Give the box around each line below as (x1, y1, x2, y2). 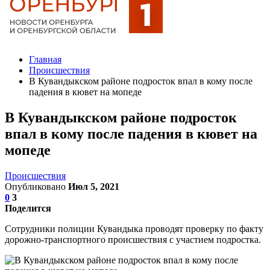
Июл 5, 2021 (68, 181, 119, 192)
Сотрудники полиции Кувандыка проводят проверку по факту (5, 223, 263, 234)
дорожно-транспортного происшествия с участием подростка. (5, 234, 261, 245)
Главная (29, 54, 61, 64)
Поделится (5, 202, 51, 213)
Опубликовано (5, 181, 68, 192)
